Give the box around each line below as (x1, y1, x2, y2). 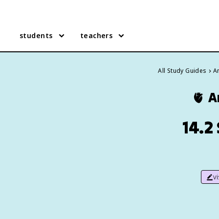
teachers (80, 31, 113, 40)
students (20, 31, 53, 40)
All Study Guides (158, 66, 207, 75)
